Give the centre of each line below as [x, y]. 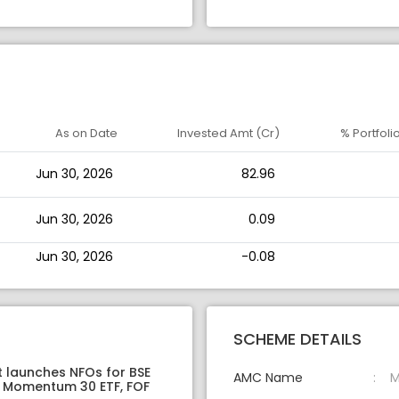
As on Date [86, 134]
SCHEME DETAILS [297, 339]
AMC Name [268, 378]
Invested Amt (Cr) [228, 134]
